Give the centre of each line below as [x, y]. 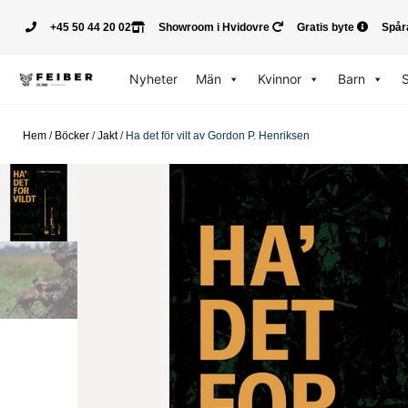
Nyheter [153, 79]
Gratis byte [326, 27]
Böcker [72, 136]
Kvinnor [279, 79]
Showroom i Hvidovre [214, 27]
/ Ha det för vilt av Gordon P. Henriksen [214, 136]
